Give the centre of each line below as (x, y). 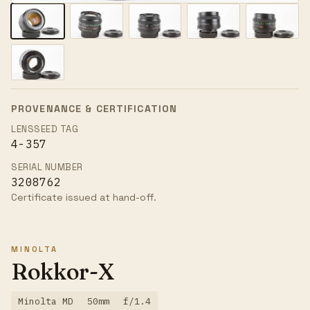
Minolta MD (46, 302)
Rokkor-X (63, 272)
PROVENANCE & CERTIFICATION (94, 109)
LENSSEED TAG (45, 129)
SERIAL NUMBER (47, 167)
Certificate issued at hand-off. (84, 198)
